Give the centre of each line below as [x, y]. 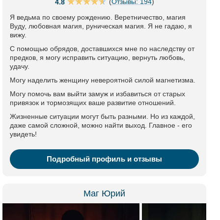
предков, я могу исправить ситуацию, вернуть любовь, [97, 57]
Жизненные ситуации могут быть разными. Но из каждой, [102, 116]
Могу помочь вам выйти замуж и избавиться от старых [97, 94]
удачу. [20, 66]
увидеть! [23, 134]
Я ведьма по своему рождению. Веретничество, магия [98, 17]
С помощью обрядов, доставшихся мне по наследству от [102, 49]
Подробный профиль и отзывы [104, 159]
